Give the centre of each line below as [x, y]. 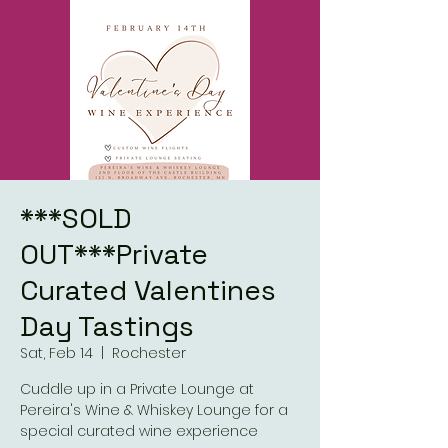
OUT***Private [114, 254]
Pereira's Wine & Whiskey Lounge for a [154, 410]
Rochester [149, 353]
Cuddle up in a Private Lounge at [137, 389]
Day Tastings [107, 326]
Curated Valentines [148, 290]
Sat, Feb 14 [56, 353]
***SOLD [76, 218]
